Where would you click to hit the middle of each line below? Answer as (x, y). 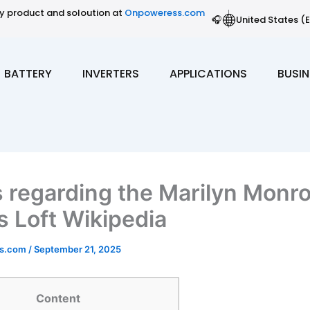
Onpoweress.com (165, 13)
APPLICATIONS (208, 73)
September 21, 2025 (77, 249)
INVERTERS (111, 73)
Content (58, 298)
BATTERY (28, 73)
